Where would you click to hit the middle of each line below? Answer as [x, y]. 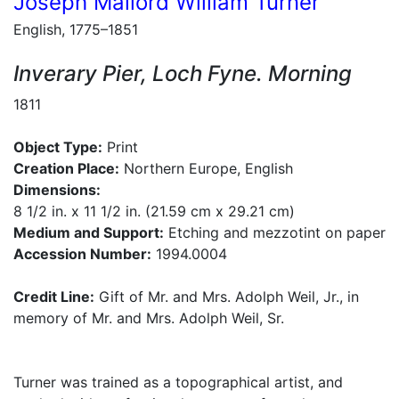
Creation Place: [66, 168]
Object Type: [58, 147]
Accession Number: [82, 254]
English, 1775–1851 [76, 29]
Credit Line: [54, 297]
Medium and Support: [89, 232]
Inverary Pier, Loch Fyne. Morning [183, 73]
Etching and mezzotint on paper [275, 232]
